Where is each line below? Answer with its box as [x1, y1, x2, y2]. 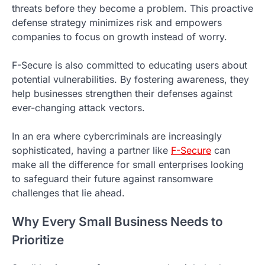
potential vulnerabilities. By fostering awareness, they [12, 73, 249, 85]
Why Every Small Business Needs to [12, 214, 223, 229]
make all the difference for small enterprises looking [12, 158, 244, 170]
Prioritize [12, 232, 64, 247]
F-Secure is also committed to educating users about [12, 59, 247, 71]
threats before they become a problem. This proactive [12, 2, 253, 14]
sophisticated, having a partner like [12, 144, 171, 156]
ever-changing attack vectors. [12, 101, 145, 114]
